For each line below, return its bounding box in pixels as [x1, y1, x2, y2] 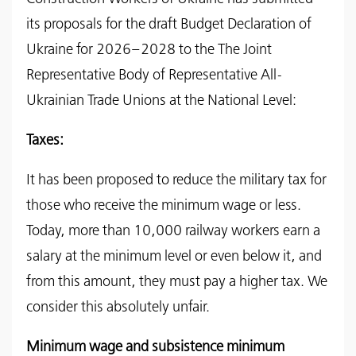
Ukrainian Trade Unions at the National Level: [26, 93, 296, 108]
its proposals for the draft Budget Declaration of [26, 17, 311, 32]
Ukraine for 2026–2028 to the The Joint [26, 42, 272, 57]
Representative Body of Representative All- [26, 68, 283, 83]
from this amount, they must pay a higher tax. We [26, 274, 327, 289]
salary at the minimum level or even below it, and [26, 249, 322, 264]
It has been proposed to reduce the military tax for [26, 172, 327, 188]
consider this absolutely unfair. [26, 300, 210, 315]
